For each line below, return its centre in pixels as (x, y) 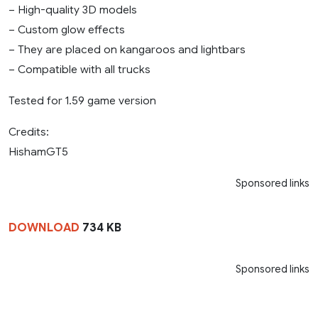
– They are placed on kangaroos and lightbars (127, 50)
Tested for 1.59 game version (82, 101)
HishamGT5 (38, 152)
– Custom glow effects (67, 30)
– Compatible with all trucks (79, 70)
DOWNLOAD (44, 228)
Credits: (29, 132)
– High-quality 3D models (73, 10)
